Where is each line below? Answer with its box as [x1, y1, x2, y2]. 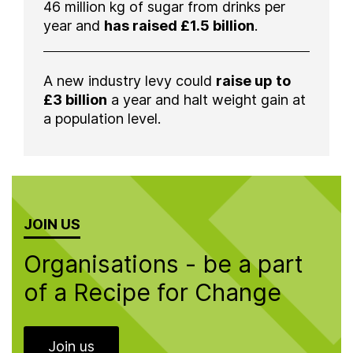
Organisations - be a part [24, 250, 303, 278]
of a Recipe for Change [24, 278, 281, 307]
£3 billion [43, 91, 107, 108]
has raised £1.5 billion [104, 17, 255, 34]
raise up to [216, 72, 291, 89]
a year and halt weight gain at [107, 91, 306, 108]
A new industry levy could [43, 72, 216, 89]
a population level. [43, 110, 161, 127]
